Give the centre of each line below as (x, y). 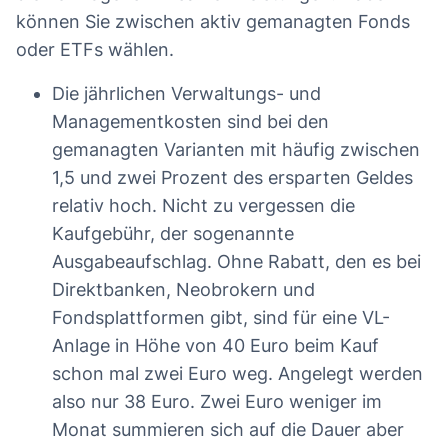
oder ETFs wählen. (100, 50)
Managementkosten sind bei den (190, 122)
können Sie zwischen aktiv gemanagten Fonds (213, 22)
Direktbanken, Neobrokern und (183, 290)
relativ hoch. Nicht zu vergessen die (203, 206)
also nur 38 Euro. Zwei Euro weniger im (217, 402)
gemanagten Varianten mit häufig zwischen (236, 150)
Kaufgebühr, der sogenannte (173, 234)
